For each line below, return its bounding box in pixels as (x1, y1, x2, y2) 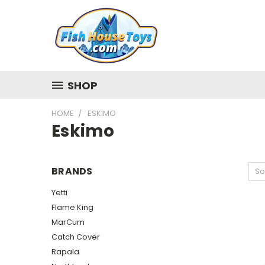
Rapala (51, 245, 79, 257)
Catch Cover (51, 231, 100, 243)
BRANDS (51, 164, 93, 178)
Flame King (51, 201, 93, 213)
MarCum (51, 216, 85, 228)
